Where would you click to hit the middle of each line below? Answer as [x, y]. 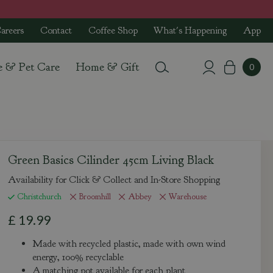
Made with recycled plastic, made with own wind [129, 244]
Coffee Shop [113, 30]
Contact [56, 30]
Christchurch [40, 196]
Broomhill [95, 196]
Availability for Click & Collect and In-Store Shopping [114, 180]
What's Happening [190, 30]
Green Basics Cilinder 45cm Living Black [111, 160]
